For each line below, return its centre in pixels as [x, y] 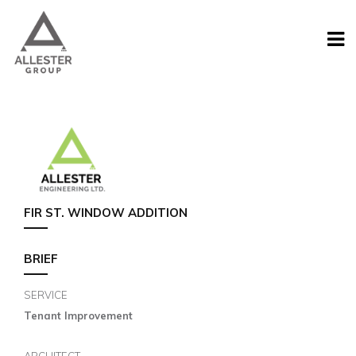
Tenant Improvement [78, 315]
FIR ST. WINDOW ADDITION [106, 213]
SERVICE [46, 295]
